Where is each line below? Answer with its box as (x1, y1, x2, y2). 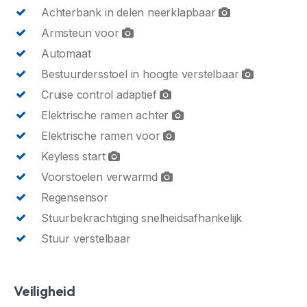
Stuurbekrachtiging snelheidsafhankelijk (41, 210, 243, 225)
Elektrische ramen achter (41, 108, 172, 122)
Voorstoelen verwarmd (41, 169, 161, 184)
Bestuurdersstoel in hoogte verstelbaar (41, 66, 243, 81)
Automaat (41, 46, 91, 60)
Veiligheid (14, 282, 75, 299)
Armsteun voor (41, 25, 123, 40)
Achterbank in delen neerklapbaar (41, 5, 219, 19)
